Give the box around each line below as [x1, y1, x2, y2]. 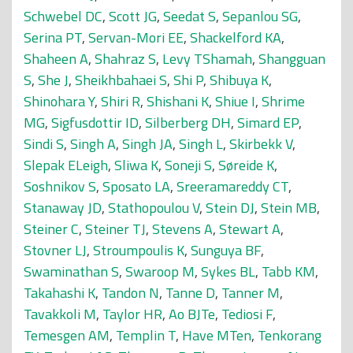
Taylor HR [102, 303, 162, 325]
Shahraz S [95, 48, 156, 69]
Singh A [70, 133, 116, 154]
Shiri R [101, 91, 140, 112]
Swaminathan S [24, 261, 119, 282]
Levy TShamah [162, 48, 252, 69]
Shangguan [258, 48, 325, 69]
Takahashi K [24, 282, 95, 303]
